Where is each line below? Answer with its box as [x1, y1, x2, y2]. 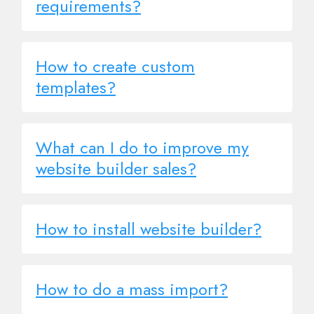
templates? [36, 74, 116, 100]
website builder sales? [36, 156, 196, 181]
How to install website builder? [36, 216, 261, 241]
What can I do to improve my [36, 135, 249, 160]
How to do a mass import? [36, 276, 228, 301]
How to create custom [36, 53, 195, 78]
